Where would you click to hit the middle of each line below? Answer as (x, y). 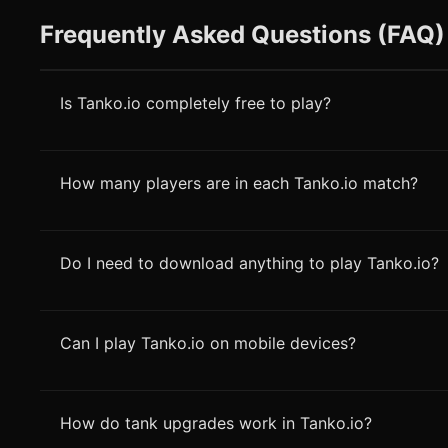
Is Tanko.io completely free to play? (195, 102)
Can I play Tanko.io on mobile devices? (208, 342)
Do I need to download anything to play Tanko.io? (249, 262)
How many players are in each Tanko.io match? (239, 182)
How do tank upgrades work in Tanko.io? (216, 422)
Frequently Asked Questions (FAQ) (242, 34)
